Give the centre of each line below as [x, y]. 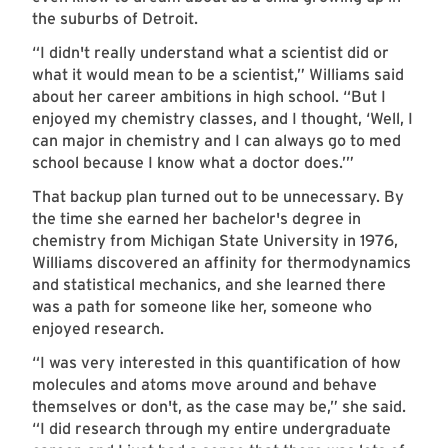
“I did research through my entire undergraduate [211, 429]
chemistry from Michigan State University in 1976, [215, 241]
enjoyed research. [100, 329]
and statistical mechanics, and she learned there [209, 285]
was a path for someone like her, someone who [202, 307]
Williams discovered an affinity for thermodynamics [221, 263]
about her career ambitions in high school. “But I [209, 97]
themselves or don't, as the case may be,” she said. [219, 407]
